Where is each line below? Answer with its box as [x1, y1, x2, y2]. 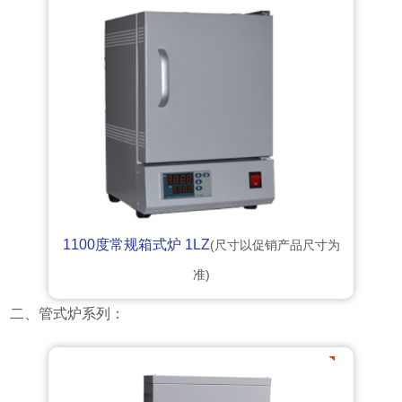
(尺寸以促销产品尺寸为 [209, 238, 340, 253]
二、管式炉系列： [10, 306, 126, 322]
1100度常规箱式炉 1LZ [62, 237, 210, 253]
